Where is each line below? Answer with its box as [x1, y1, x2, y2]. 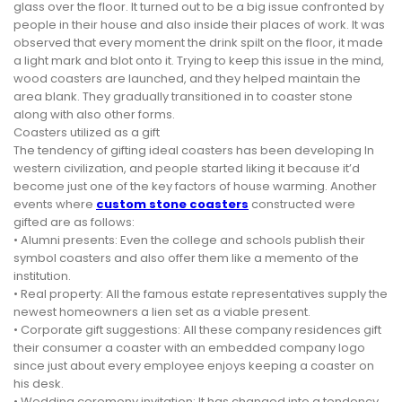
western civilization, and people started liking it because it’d [13, 160, 360, 178]
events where [13, 196, 96, 214]
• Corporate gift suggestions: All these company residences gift [13, 321, 381, 339]
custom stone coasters [96, 196, 249, 214]
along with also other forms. [13, 106, 175, 124]
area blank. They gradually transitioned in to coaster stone [13, 88, 353, 106]
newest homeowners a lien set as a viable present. [13, 303, 310, 321]
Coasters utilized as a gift [13, 124, 160, 142]
